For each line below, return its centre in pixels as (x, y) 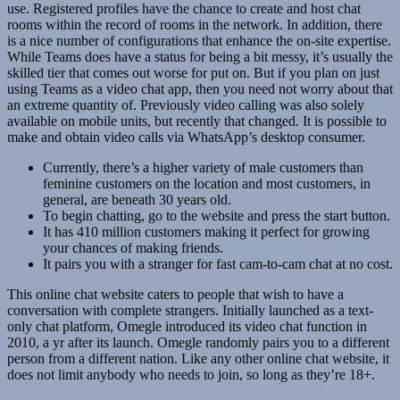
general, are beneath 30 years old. (137, 200)
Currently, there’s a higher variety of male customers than (203, 168)
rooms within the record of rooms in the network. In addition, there (195, 25)
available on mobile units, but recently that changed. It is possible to (197, 121)
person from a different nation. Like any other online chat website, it (198, 359)
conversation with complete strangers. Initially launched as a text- (190, 311)
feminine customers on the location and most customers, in (207, 184)
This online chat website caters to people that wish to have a (175, 295)
